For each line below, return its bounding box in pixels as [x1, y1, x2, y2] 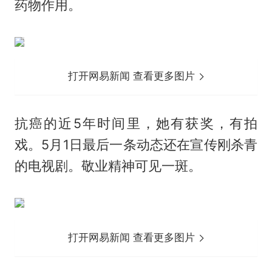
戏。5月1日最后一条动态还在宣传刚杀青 [14, 137, 258, 153]
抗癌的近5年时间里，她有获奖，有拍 [14, 115, 258, 132]
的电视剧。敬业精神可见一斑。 [14, 158, 202, 174]
